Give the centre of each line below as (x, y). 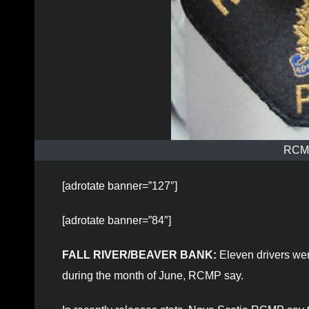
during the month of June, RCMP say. (153, 275)
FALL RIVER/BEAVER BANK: (139, 255)
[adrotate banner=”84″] (117, 220)
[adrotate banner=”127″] (120, 186)
